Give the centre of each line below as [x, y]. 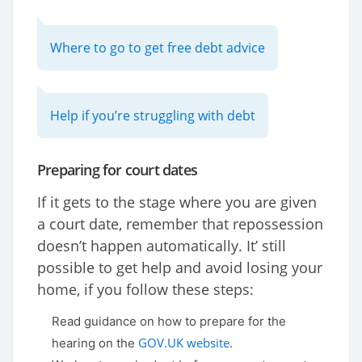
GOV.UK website [184, 343]
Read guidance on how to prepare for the [169, 322]
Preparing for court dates [117, 170]
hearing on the [95, 343]
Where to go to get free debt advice [158, 48]
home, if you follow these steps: [145, 290]
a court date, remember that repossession [180, 224]
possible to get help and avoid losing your [180, 268]
